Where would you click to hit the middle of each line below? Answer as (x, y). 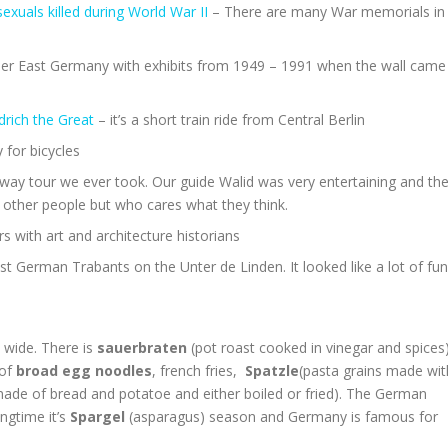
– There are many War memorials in (326, 11)
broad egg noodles (84, 370)
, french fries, (198, 370)
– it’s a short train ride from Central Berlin (229, 119)
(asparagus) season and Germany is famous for (281, 416)
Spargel (97, 416)
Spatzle (272, 370)
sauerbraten (142, 347)
